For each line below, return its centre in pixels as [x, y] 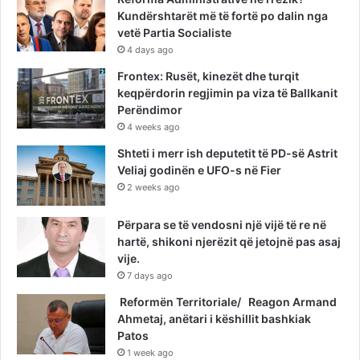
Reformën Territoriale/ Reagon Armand [227, 302]
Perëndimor [150, 110]
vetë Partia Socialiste [174, 33]
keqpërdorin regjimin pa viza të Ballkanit [227, 93]
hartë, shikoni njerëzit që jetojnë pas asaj [229, 242]
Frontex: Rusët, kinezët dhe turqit [208, 76]
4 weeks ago [153, 127]
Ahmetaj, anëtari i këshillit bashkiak [214, 319]
